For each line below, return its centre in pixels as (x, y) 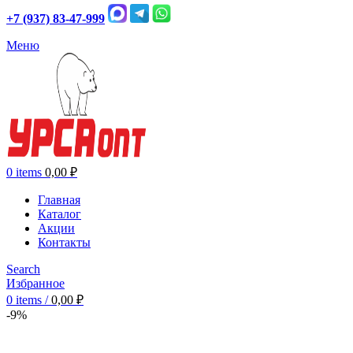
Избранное (35, 284)
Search (23, 269)
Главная (59, 200)
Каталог (59, 214)
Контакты (64, 243)
